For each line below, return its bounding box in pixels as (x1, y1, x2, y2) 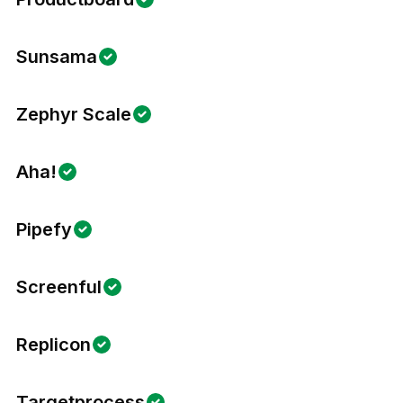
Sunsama (16, 46, 97, 67)
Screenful (16, 276, 102, 298)
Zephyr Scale (16, 103, 131, 125)
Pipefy (16, 219, 72, 240)
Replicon (16, 334, 91, 355)
